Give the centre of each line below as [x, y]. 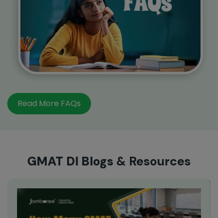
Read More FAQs [49, 104]
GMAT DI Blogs [70, 161]
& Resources [152, 161]
